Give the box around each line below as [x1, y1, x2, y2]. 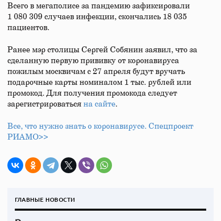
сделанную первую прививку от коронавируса [7, 57, 179, 65]
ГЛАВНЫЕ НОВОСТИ [15, 195, 75, 204]
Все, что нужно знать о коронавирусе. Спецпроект [7, 122, 193, 130]
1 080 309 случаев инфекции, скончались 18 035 [7, 13, 187, 21]
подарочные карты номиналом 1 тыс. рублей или [7, 78, 191, 86]
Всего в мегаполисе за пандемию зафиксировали [7, 2, 190, 10]
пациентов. [7, 24, 51, 32]
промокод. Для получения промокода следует [7, 89, 177, 97]
